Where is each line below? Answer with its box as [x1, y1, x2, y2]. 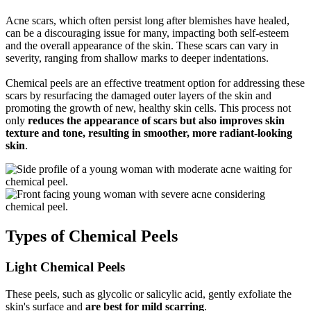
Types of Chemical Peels [6, 226, 178, 245]
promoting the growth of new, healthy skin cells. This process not [6, 102, 291, 115]
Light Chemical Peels [6, 259, 125, 274]
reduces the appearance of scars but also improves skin [28, 115, 285, 127]
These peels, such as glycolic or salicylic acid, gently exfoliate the [6, 287, 292, 300]
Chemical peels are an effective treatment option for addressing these [6, 77, 305, 90]
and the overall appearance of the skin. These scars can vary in [6, 40, 278, 52]
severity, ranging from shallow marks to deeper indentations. [6, 52, 269, 65]
